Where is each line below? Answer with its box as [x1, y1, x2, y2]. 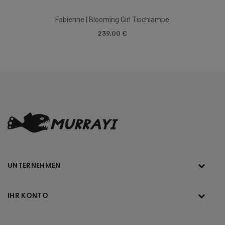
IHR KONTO [8, 190, 49, 200]
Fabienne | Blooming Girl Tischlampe [55, 15, 169, 24]
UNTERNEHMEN [8, 160, 61, 170]
